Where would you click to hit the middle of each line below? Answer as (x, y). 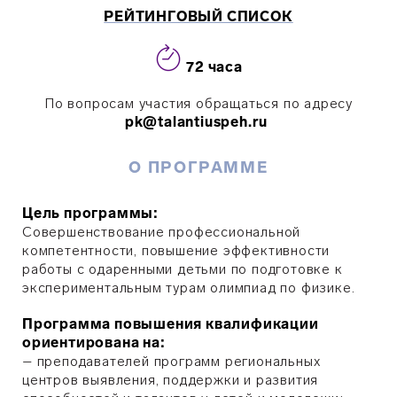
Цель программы (88, 213)
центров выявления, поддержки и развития (171, 380)
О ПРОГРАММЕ (198, 167)
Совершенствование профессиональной (162, 232)
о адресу (322, 103)
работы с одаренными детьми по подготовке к (183, 269)
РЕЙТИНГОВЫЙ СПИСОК (198, 16)
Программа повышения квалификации (171, 324)
